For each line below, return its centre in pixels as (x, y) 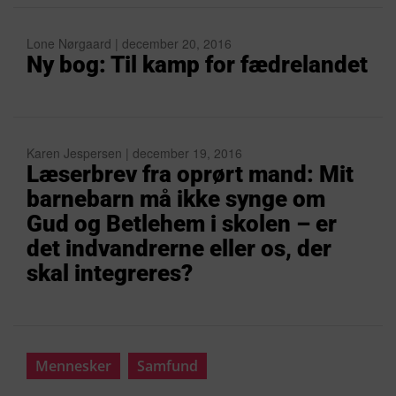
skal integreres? (110, 273)
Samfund (168, 366)
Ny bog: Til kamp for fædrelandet (197, 65)
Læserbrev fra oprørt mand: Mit (190, 174)
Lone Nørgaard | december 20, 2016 (129, 43)
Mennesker (73, 366)
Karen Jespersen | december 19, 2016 (134, 153)
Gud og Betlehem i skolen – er (182, 224)
